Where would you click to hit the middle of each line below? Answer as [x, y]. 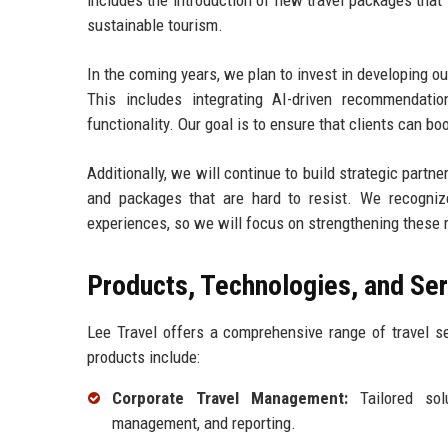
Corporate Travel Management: [230, 398]
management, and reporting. [204, 423]
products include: [143, 357]
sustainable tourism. [155, 25]
